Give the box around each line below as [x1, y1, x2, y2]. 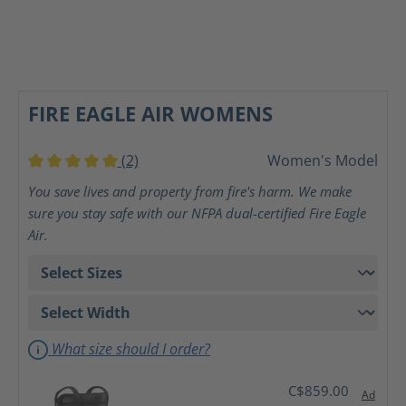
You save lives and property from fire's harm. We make [28, 182, 352, 200]
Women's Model [267, 150, 378, 170]
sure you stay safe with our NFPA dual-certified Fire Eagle [28, 204, 366, 222]
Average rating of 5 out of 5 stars [27, 171, 250, 191]
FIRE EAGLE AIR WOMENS [28, 100, 273, 127]
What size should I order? [48, 339, 210, 359]
